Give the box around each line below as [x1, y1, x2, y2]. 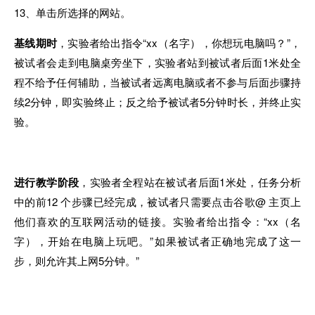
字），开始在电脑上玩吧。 [14, 233, 150, 248]
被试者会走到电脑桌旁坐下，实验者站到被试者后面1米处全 [14, 54, 301, 70]
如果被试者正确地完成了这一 [153, 233, 302, 248]
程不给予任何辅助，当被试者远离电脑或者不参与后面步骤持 [14, 74, 301, 89]
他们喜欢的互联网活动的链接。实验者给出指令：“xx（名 [14, 213, 301, 229]
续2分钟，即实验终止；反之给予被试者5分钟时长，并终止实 [14, 94, 301, 109]
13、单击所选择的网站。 [14, 4, 131, 20]
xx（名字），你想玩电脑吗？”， [146, 34, 302, 50]
